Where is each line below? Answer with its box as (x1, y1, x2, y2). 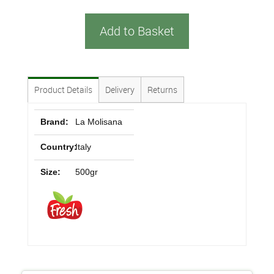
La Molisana (75, 117, 123, 127)
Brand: (40, 117, 68, 127)
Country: (40, 142, 77, 152)
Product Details (34, 84, 92, 95)
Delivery (105, 84, 135, 95)
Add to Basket (100, 23, 174, 39)
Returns (147, 84, 177, 95)
